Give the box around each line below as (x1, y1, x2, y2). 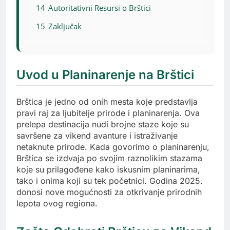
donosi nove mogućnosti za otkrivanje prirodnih (16, 187, 202, 198)
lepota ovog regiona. (16, 198, 98, 209)
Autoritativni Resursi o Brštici (48, 3, 151, 13)
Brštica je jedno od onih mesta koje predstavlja (16, 97, 198, 107)
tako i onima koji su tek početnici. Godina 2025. (16, 176, 203, 186)
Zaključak (48, 21, 82, 32)
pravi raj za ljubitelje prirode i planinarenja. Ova (16, 108, 200, 119)
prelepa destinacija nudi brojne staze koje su (16, 119, 189, 130)
